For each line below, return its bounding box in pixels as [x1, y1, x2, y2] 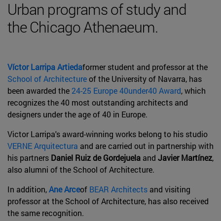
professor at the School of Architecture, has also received [7, 195, 209, 206]
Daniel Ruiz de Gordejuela [51, 152, 141, 163]
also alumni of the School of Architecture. [7, 164, 154, 175]
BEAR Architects [89, 184, 147, 194]
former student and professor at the [82, 61, 208, 72]
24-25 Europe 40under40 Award [72, 85, 181, 96]
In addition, [7, 184, 49, 194]
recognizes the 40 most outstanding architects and [7, 97, 188, 108]
